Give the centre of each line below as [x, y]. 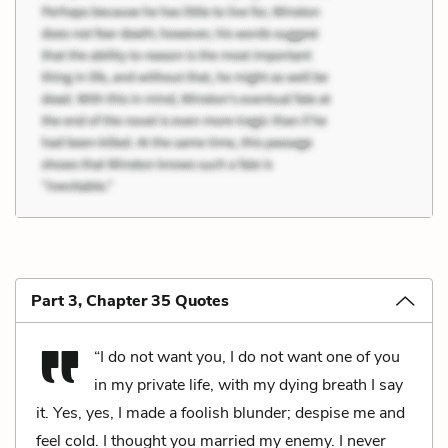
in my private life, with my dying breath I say [248, 384]
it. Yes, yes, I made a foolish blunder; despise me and [220, 412]
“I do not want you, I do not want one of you [247, 356]
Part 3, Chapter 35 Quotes [130, 300]
